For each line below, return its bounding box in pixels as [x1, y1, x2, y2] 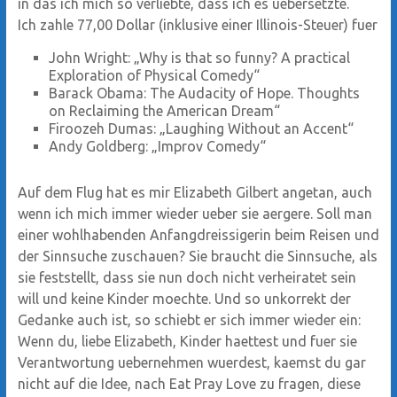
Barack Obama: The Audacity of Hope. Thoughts [48, 84, 360, 101]
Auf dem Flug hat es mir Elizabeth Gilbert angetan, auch [17, 183, 372, 200]
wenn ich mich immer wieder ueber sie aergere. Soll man [17, 205, 372, 222]
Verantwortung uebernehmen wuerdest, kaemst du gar [17, 354, 366, 370]
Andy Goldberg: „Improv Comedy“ [48, 137, 266, 154]
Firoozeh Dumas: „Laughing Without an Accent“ [48, 120, 354, 136]
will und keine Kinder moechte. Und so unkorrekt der [17, 290, 351, 307]
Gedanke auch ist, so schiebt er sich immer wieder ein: [17, 311, 361, 328]
